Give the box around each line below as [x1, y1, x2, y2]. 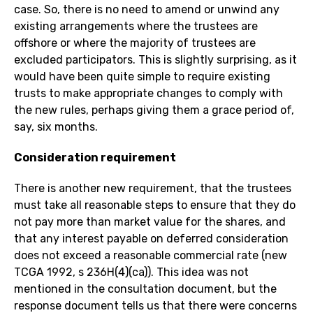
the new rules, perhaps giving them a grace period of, [14, 103, 294, 117]
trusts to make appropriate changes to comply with [14, 87, 283, 101]
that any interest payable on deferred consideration [14, 232, 289, 246]
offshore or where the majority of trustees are [14, 36, 256, 50]
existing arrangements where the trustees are [14, 20, 258, 34]
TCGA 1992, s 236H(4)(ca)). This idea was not [14, 265, 249, 279]
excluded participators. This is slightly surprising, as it [14, 53, 297, 67]
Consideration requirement [14, 151, 176, 165]
